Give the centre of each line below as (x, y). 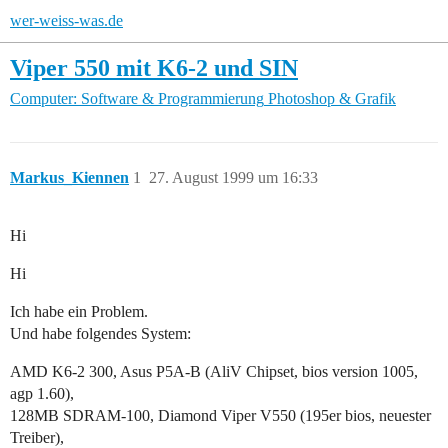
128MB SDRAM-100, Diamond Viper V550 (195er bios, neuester (220, 416)
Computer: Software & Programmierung (137, 99)
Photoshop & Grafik (332, 99)
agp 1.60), (42, 394)
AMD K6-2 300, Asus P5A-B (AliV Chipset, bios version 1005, (214, 372)
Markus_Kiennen (69, 178)
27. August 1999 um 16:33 (233, 178)
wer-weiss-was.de (66, 20)
